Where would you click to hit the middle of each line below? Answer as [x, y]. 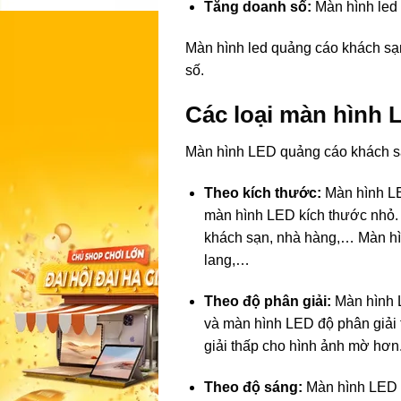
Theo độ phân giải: [267, 302]
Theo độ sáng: [253, 387]
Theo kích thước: [262, 193]
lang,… [226, 260]
